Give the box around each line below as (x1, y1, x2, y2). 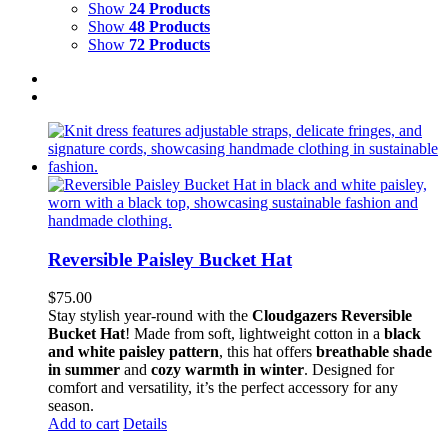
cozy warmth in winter (151, 361, 304, 379)
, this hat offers (219, 343, 316, 361)
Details (123, 415, 167, 433)
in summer (48, 361, 120, 379)
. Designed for (304, 361, 394, 379)
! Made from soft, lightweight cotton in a (125, 325, 384, 343)
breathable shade (316, 343, 432, 361)
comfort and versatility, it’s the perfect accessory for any (48, 379, 398, 397)
